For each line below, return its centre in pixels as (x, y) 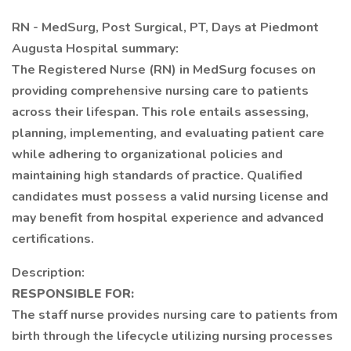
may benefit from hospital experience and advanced (168, 218)
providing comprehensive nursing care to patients (160, 91)
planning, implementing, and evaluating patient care (168, 133)
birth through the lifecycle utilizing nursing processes (172, 336)
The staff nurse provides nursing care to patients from (175, 315)
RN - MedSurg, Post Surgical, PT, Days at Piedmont (165, 27)
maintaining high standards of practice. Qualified (157, 175)
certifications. (53, 239)
